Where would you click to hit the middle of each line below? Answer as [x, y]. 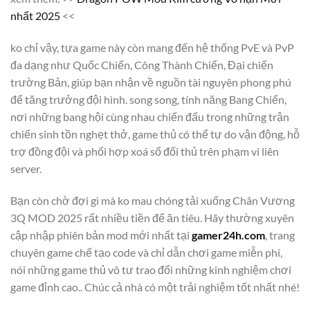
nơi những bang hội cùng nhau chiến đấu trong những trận [150, 117]
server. [26, 169]
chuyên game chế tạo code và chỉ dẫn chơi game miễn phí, [146, 252]
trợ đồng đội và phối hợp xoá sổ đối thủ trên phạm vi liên [145, 152]
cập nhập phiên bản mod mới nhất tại [101, 235]
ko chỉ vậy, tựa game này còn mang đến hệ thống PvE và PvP [152, 48]
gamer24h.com [228, 235]
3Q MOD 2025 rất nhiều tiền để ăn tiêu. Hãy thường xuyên [152, 217]
